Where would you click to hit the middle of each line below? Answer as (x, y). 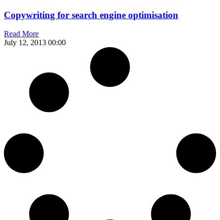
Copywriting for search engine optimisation (91, 15)
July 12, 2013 (26, 43)
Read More (21, 34)
